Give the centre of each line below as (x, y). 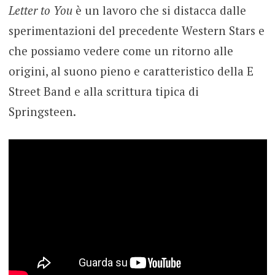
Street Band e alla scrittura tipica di (103, 91)
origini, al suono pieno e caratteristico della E (131, 71)
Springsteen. (42, 112)
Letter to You (40, 10)
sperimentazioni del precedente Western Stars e (136, 31)
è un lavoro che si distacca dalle (159, 10)
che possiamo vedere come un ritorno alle (121, 51)
